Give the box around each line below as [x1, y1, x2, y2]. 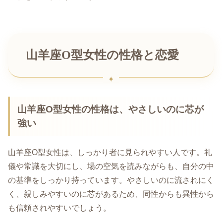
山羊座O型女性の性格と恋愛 [26, 49, 179, 62]
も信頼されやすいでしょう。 [8, 203, 111, 212]
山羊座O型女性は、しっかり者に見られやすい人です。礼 [8, 148, 212, 157]
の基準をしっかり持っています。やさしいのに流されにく [8, 175, 214, 184]
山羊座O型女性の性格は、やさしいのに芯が [17, 104, 204, 114]
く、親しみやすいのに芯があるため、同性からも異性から [8, 189, 214, 198]
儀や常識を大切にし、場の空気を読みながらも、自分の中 [8, 162, 214, 170]
